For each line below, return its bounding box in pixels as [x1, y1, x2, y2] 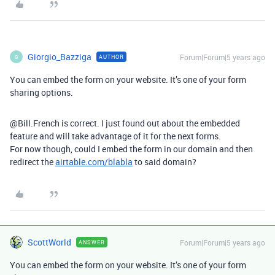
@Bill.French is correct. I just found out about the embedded [10, 117, 240, 129]
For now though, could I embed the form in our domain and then [10, 143, 253, 155]
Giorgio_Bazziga [28, 51, 91, 63]
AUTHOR [99, 53, 124, 61]
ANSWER [79, 238, 105, 246]
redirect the [10, 156, 55, 168]
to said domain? [133, 156, 196, 168]
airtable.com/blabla [55, 156, 133, 168]
